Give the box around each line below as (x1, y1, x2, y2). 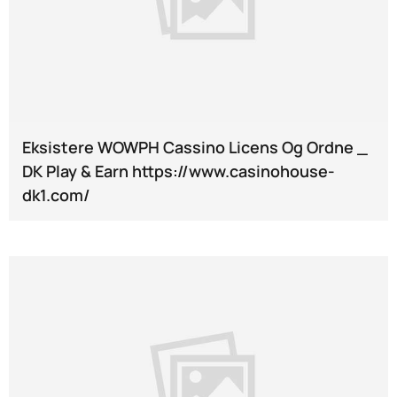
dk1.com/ (22, 183, 90, 206)
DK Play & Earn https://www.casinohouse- (22, 160, 335, 182)
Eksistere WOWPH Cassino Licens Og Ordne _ (22, 136, 368, 158)
